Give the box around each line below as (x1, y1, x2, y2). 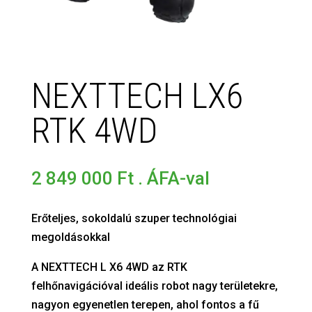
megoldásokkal (31, 231, 110, 244)
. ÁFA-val (137, 168, 210, 189)
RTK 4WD (31, 111, 157, 152)
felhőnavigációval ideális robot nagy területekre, (31, 279, 278, 293)
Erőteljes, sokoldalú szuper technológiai (31, 212, 237, 226)
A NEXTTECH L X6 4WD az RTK (31, 260, 187, 274)
